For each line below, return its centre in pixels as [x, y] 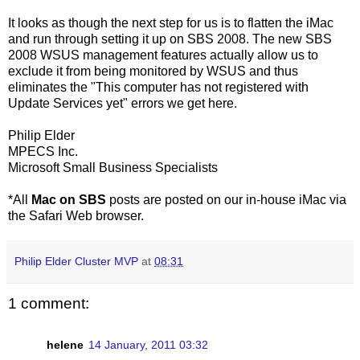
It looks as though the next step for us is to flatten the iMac [171, 22]
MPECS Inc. [43, 151]
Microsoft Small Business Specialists [113, 167]
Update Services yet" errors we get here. [123, 103]
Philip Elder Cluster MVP [76, 261]
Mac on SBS [69, 199]
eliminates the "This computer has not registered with [158, 87]
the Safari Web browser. [76, 215]
